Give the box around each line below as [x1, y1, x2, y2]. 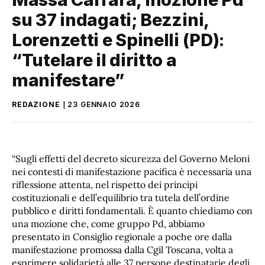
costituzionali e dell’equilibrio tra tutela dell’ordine [12, 192, 230, 204]
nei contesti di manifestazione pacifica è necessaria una [12, 166, 251, 178]
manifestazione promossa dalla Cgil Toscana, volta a [12, 244, 233, 256]
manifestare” [12, 69, 125, 91]
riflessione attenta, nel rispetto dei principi [12, 179, 198, 191]
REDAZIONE [12, 99, 60, 109]
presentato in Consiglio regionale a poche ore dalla [12, 231, 232, 243]
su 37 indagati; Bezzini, [12, 9, 209, 30]
